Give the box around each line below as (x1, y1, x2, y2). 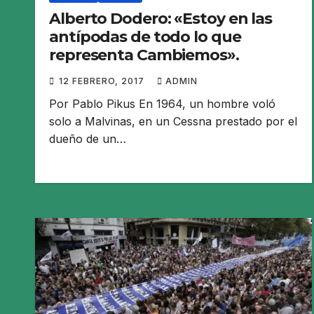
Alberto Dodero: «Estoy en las (49, 9, 273, 29)
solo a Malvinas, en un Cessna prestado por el (49, 114, 297, 129)
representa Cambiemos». (49, 46, 239, 65)
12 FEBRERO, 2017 (59, 76, 147, 87)
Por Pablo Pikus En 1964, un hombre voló (49, 97, 275, 111)
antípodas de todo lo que (49, 27, 241, 47)
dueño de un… (49, 132, 126, 146)
